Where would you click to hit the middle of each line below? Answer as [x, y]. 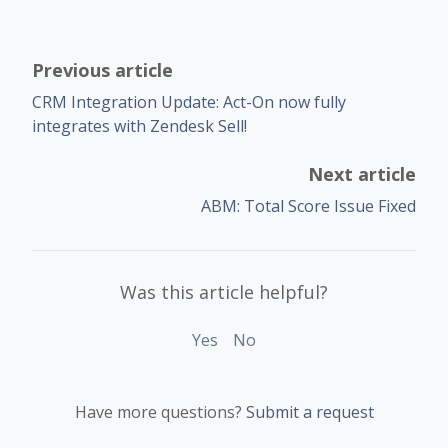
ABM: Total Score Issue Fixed [308, 206]
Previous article [102, 70]
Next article [362, 174]
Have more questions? [160, 412]
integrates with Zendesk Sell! [139, 126]
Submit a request [309, 412]
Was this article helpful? [224, 292]
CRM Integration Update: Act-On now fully [189, 102]
